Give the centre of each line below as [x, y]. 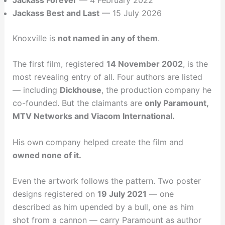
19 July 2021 [122, 194]
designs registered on [55, 194]
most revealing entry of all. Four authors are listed [107, 77]
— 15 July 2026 [130, 13]
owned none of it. [47, 155]
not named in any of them [107, 38]
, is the [195, 64]
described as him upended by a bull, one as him [103, 207]
